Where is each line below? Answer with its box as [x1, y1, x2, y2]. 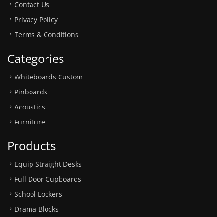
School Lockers [15, 189, 62, 199]
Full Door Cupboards [15, 174, 81, 184]
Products [7, 137, 56, 154]
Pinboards [15, 87, 47, 96]
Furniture [15, 117, 45, 126]
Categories [7, 50, 64, 66]
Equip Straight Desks [15, 159, 82, 169]
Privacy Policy [15, 15, 58, 24]
